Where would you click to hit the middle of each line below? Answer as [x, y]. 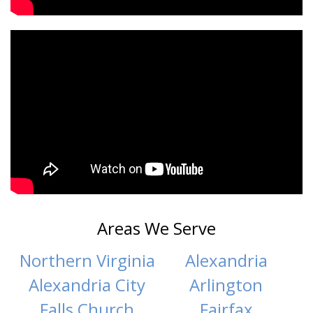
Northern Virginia [87, 260]
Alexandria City [87, 284]
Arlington [226, 284]
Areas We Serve [156, 228]
